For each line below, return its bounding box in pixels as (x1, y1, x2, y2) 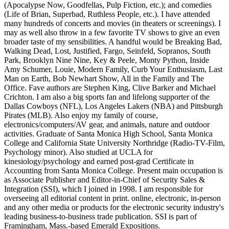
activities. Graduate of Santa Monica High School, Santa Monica (4, 129, 213, 138)
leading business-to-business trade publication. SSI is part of (4, 212, 197, 221)
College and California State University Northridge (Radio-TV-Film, (4, 138, 225, 147)
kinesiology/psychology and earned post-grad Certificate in (4, 156, 194, 166)
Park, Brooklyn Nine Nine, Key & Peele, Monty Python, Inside (4, 55, 209, 64)
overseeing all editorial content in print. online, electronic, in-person (4, 193, 221, 202)
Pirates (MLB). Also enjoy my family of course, (4, 110, 158, 120)
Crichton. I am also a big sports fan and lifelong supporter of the (4, 92, 210, 101)
